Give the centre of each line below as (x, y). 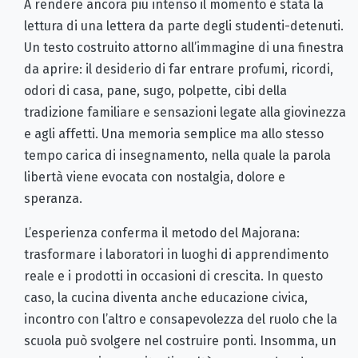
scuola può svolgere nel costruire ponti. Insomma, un (180, 341)
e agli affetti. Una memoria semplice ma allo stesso (174, 134)
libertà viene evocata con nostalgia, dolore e (155, 177)
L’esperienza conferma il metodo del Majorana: (162, 233)
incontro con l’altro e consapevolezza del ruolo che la (181, 320)
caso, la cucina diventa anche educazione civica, (166, 298)
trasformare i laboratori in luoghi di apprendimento (176, 255)
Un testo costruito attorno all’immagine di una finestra (184, 48)
